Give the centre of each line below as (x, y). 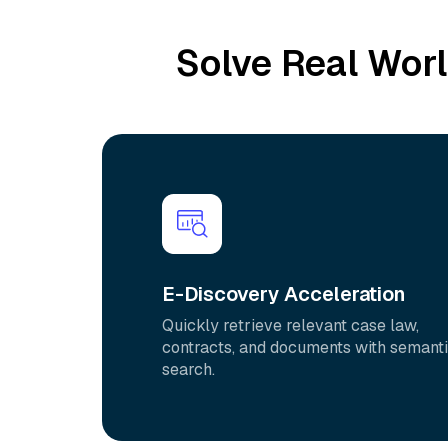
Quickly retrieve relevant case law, (290, 325)
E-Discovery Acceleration (283, 294)
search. (188, 369)
